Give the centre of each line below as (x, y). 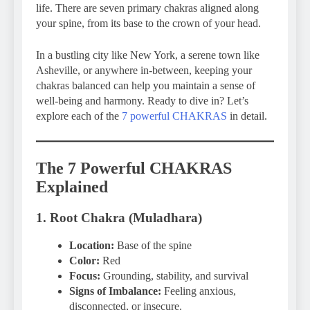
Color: (84, 261)
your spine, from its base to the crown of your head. (148, 23)
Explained (72, 186)
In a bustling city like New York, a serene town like (148, 55)
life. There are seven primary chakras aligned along (147, 8)
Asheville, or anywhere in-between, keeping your (144, 70)
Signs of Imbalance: (115, 291)
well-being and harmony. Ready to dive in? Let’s (142, 100)
